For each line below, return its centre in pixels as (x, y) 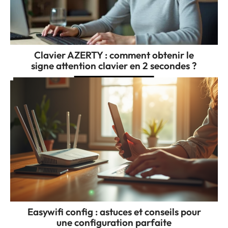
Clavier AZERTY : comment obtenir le (114, 55)
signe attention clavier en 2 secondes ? (114, 65)
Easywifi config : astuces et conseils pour (114, 212)
